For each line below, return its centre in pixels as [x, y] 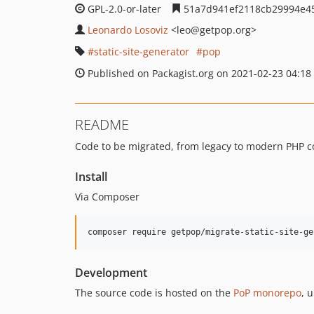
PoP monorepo [267, 293]
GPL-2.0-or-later [124, 9]
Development [111, 273]
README [102, 124]
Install [91, 177]
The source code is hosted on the [154, 293]
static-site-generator [142, 52]
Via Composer [107, 197]
